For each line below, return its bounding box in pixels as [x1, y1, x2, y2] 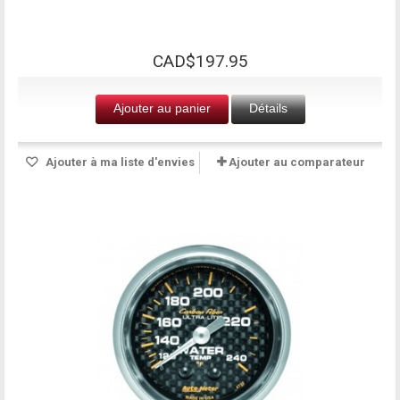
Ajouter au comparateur [229, 154, 365, 169]
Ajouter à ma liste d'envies [42, 154, 195, 169]
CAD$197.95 [152, 50, 248, 71]
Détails [248, 100, 287, 115]
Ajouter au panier [112, 100, 211, 115]
